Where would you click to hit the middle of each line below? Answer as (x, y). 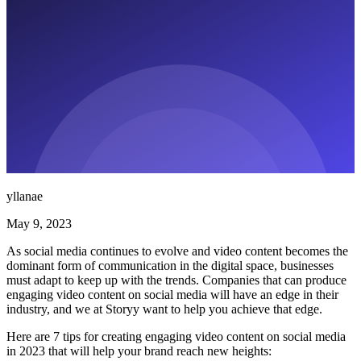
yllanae (25, 196)
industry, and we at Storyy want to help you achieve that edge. (164, 309)
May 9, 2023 (39, 223)
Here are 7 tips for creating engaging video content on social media (176, 336)
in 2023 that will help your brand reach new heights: (139, 351)
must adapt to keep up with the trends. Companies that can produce (176, 280)
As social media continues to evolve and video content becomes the (177, 251)
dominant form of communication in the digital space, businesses (170, 265)
